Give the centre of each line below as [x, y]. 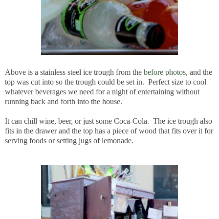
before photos [165, 72]
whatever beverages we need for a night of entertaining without [102, 91]
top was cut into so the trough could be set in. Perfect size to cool [106, 82]
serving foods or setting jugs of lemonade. [69, 140]
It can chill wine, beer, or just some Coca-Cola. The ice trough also [109, 121]
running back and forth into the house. [64, 101]
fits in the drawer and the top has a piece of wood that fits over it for [109, 131]
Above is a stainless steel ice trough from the [74, 72]
